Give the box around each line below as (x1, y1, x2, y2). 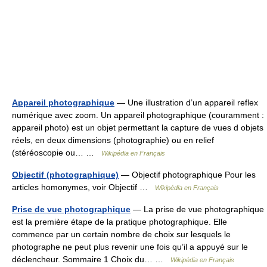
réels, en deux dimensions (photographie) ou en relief (12, 135, 214, 145)
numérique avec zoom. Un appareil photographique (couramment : (12, 110, 264, 120)
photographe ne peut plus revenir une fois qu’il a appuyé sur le (12, 242, 248, 252)
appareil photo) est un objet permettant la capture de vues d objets (12, 123, 263, 132)
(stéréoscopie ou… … (12, 148, 101, 157)
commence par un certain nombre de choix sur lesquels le (12, 229, 231, 239)
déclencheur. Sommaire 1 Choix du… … (12, 254, 170, 264)
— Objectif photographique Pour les (119, 170, 256, 179)
